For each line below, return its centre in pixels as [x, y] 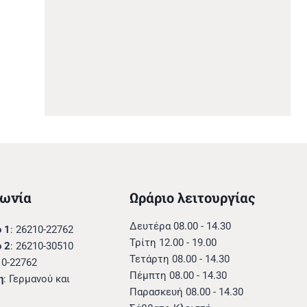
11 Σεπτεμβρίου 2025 [98, 13]
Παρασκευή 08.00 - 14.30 [186, 292]
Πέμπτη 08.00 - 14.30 [178, 276]
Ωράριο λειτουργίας [192, 198]
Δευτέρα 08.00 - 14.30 [180, 226]
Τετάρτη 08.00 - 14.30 [179, 259]
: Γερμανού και [37, 279]
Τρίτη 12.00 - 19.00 [173, 243]
